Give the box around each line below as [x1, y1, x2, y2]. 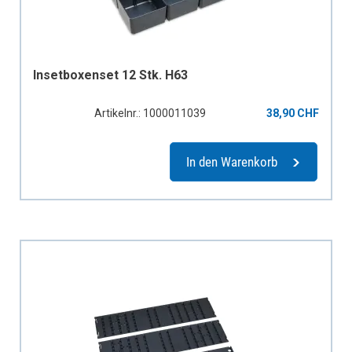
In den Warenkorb [186, 153, 277, 170]
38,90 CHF [266, 106, 319, 119]
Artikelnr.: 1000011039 [93, 106, 206, 119]
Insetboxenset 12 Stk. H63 [33, 67, 188, 82]
